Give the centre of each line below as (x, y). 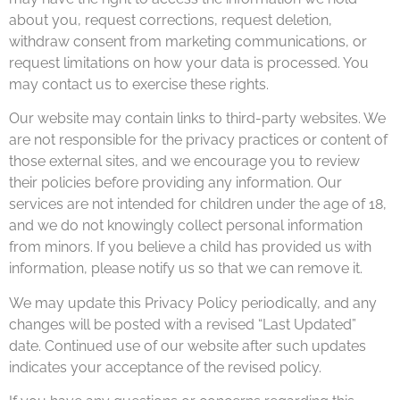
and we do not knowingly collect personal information (186, 226)
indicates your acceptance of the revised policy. (165, 367)
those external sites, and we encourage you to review (184, 162)
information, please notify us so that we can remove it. (186, 269)
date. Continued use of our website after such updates (187, 346)
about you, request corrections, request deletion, (171, 20)
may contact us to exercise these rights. (139, 84)
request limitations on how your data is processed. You (189, 62)
